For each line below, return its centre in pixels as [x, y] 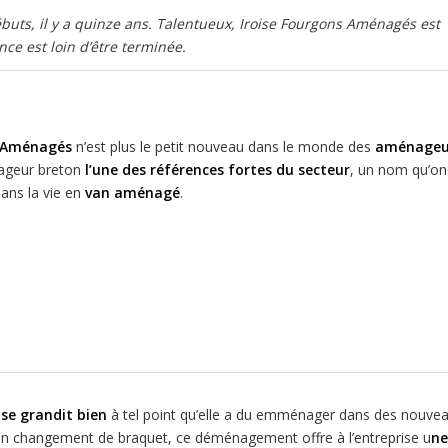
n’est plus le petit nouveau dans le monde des [223, 147]
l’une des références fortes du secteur [217, 170]
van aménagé [132, 193]
